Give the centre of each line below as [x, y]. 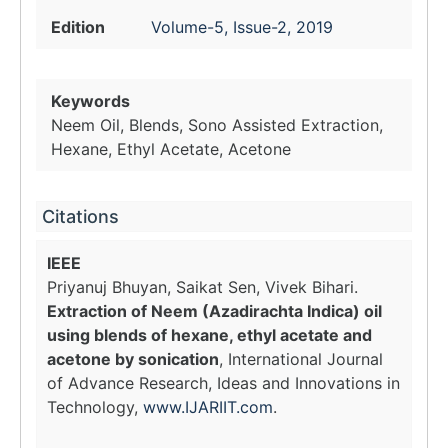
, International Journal [301, 359]
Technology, [95, 407]
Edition [78, 27]
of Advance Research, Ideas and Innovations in [223, 383]
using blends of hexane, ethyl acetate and [209, 335]
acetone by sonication [133, 359]
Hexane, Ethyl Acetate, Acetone [171, 149]
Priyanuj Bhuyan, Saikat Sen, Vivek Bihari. [202, 287]
